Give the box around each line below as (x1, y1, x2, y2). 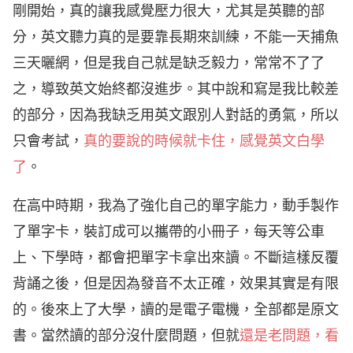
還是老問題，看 (240, 328, 339, 344)
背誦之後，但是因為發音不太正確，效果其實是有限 (13, 276, 339, 292)
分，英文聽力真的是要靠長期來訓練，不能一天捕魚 (13, 29, 339, 46)
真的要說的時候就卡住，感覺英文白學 (84, 133, 325, 150)
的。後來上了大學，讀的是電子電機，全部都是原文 (13, 302, 339, 318)
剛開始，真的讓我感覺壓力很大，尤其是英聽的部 (13, 3, 325, 20)
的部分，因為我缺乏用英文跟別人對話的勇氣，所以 (13, 107, 339, 124)
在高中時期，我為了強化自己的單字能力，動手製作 (13, 198, 339, 214)
